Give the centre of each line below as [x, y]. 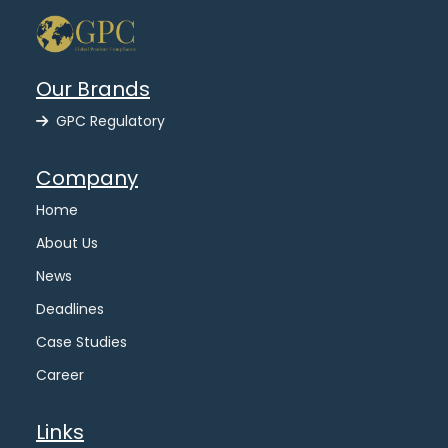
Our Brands [93, 89]
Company [87, 178]
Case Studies [81, 342]
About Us [67, 243]
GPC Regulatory [110, 121]
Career [60, 375]
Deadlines [70, 309]
